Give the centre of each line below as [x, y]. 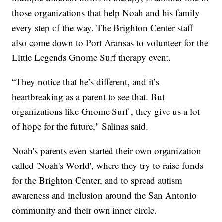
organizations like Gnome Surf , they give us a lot [106, 111]
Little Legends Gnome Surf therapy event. [92, 57]
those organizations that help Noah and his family [106, 13]
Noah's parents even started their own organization [107, 151]
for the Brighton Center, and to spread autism [97, 180]
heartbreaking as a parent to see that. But [88, 97]
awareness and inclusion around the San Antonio [105, 195]
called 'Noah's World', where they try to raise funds [108, 166]
